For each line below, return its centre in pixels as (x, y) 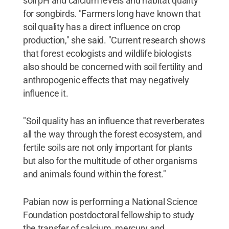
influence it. (45, 93)
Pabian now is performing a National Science (110, 202)
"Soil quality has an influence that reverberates (113, 121)
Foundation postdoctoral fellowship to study (109, 215)
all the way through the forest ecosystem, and (112, 134)
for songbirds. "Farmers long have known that (112, 14)
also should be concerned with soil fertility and (112, 67)
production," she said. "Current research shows (114, 40)
